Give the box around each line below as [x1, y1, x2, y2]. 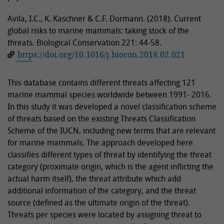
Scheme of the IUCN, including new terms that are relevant [7, 125, 215, 136]
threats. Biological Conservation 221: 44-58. [7, 37, 161, 48]
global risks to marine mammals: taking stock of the [7, 25, 189, 36]
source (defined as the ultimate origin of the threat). [7, 197, 190, 208]
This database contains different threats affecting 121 [7, 77, 195, 88]
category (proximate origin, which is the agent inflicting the [7, 161, 213, 172]
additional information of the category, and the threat [7, 185, 196, 196]
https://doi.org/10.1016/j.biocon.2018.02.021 [17, 49, 185, 60]
